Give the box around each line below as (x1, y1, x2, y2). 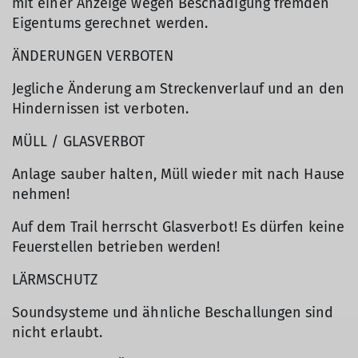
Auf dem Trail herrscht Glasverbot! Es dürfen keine (12, 218, 344, 237)
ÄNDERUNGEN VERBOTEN (12, 47, 174, 66)
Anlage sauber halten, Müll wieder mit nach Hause (12, 165, 344, 184)
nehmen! (12, 185, 70, 204)
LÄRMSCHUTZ (12, 271, 97, 289)
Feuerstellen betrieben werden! (12, 238, 221, 257)
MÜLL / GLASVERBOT (12, 133, 145, 151)
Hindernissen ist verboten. (12, 100, 189, 118)
